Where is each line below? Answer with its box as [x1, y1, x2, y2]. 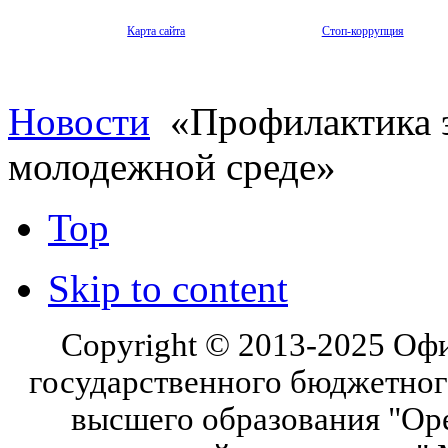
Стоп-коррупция [321, 23, 404, 38]
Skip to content [48, 266, 288, 310]
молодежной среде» [8, 144, 336, 188]
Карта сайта [127, 23, 186, 38]
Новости [8, 99, 150, 143]
